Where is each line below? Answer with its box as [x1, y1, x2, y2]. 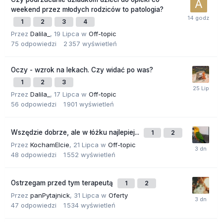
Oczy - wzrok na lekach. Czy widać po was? [11, 66, 153, 74]
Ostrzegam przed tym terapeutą [11, 179, 115, 187]
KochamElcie [30, 141, 69, 149]
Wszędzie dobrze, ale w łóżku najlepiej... [11, 128, 141, 137]
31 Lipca [74, 191, 99, 200]
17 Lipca [54, 90, 79, 99]
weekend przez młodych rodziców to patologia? [11, 5, 164, 14]
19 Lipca [54, 30, 79, 38]
